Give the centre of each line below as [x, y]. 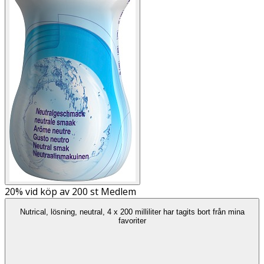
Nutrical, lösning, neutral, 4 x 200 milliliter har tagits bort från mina [132, 212]
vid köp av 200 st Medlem [80, 192]
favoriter [132, 221]
